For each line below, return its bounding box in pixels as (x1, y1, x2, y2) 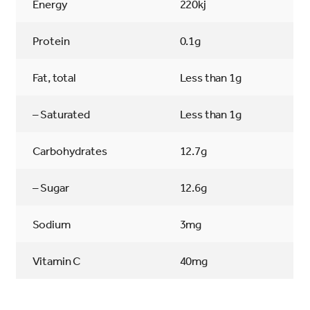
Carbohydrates (32, 143, 107, 158)
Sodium (32, 217, 71, 232)
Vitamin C (32, 253, 82, 268)
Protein (32, 33, 70, 48)
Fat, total (32, 70, 76, 85)
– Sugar (32, 180, 69, 195)
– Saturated (32, 107, 90, 122)
